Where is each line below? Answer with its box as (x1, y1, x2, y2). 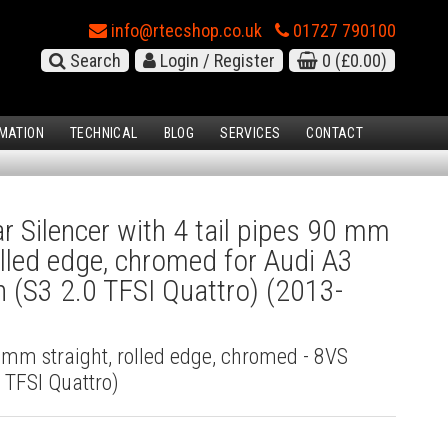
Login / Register (156, 50, 275, 71)
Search (66, 50, 121, 71)
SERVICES (220, 125, 281, 142)
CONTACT (306, 125, 364, 142)
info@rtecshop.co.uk (107, 20, 262, 41)
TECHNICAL (70, 125, 138, 142)
